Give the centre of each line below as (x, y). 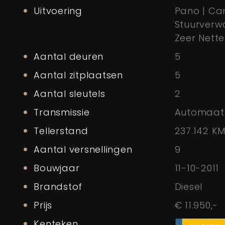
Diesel (189, 187)
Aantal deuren (69, 57)
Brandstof (58, 187)
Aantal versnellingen (83, 150)
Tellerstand (61, 131)
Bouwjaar (57, 168)
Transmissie (62, 113)
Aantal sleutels (70, 94)
